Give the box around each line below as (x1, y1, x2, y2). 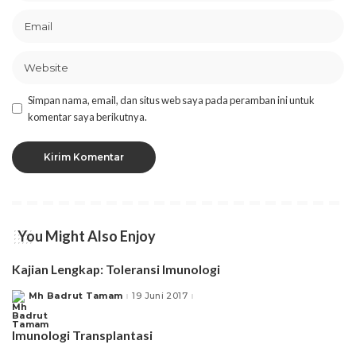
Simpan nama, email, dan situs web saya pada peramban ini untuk (28, 93, 315, 106)
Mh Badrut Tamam (29, 290, 123, 302)
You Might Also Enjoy (17, 226, 156, 245)
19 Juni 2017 (132, 290, 188, 302)
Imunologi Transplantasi (12, 327, 153, 343)
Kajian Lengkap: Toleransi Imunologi (12, 261, 220, 277)
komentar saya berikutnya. (28, 110, 147, 123)
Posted (11, 293, 49, 305)
